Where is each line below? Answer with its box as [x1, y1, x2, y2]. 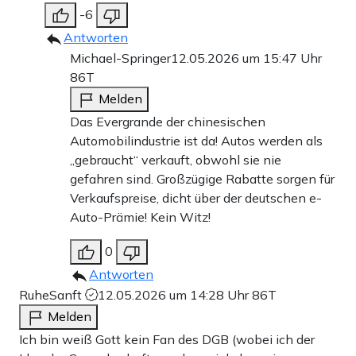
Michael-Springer [70, 49, 171, 66]
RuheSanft [19, 286, 85, 303]
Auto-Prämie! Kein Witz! [70, 208, 211, 225]
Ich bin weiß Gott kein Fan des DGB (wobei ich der [19, 331, 315, 347]
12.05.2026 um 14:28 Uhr [98, 286, 252, 303]
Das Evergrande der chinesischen [70, 113, 265, 130]
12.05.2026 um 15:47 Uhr [171, 49, 322, 66]
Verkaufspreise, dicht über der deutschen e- [70, 189, 322, 206]
